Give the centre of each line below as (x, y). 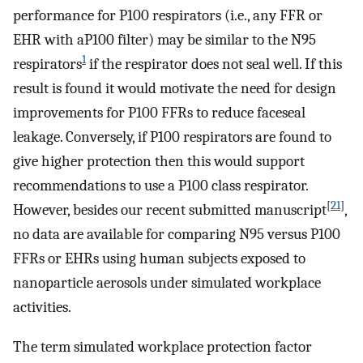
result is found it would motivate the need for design (175, 89)
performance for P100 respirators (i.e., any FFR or (168, 16)
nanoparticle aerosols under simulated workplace (167, 283)
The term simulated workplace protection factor (162, 347)
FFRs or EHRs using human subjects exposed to (159, 259)
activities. (42, 307)
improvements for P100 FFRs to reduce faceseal (159, 113)
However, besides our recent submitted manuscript (170, 210)
